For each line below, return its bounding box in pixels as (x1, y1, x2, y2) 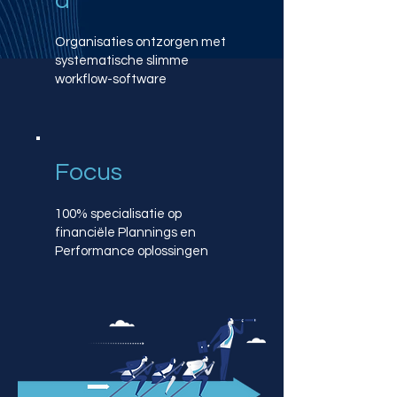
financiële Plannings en (55, 226, 196, 239)
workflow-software (55, 73, 172, 86)
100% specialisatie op (55, 207, 182, 221)
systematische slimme (55, 54, 189, 67)
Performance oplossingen (55, 245, 208, 258)
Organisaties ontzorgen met (55, 35, 226, 49)
